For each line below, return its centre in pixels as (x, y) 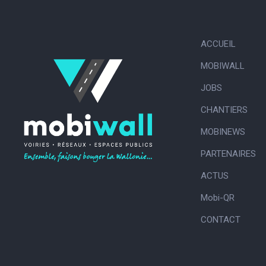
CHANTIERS (224, 110)
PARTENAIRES (228, 154)
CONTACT (220, 220)
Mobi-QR (217, 198)
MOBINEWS (223, 132)
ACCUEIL (218, 44)
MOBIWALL (222, 66)
